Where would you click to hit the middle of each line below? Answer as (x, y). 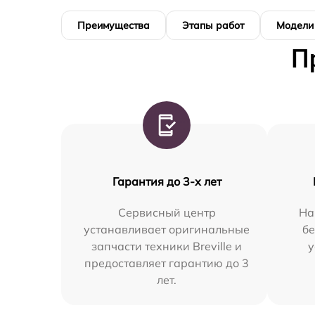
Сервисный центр (167, 212)
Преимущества (114, 25)
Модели (295, 25)
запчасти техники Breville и (167, 246)
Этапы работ (213, 25)
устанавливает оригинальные (167, 229)
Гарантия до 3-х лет (167, 181)
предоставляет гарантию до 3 (167, 263)
